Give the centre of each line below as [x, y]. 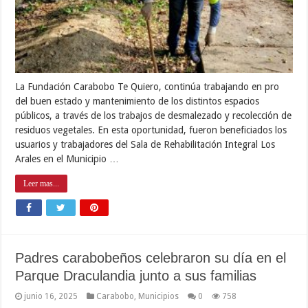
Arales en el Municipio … [67, 158]
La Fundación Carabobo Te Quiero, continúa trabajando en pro [147, 86]
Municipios [159, 296]
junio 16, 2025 [51, 296]
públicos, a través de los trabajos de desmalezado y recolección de [154, 115]
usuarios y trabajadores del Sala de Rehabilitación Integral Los [145, 144]
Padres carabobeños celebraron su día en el [151, 257]
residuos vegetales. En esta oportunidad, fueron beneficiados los [151, 130]
